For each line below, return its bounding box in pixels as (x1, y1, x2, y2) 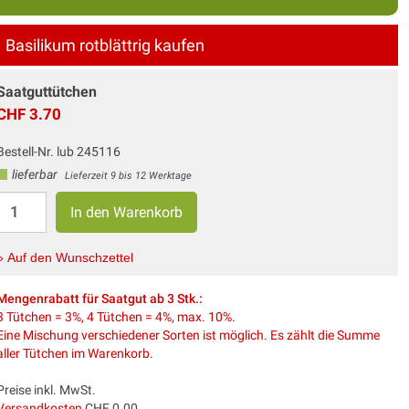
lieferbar (8, 166, 60, 182)
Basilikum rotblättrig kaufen (5, 35, 204, 55)
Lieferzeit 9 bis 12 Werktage (64, 169, 192, 182)
